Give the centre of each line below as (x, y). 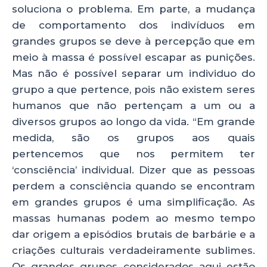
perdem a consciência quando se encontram (133, 186)
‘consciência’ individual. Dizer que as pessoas (133, 170)
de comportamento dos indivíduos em (133, 25)
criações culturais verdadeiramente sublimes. (133, 251)
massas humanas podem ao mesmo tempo (133, 218)
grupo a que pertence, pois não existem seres (133, 90)
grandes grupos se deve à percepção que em (133, 41)
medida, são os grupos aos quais (133, 138)
